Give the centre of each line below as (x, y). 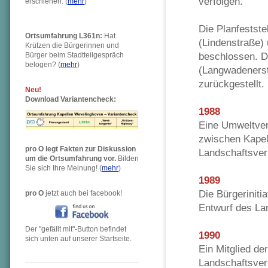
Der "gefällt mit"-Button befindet (76, 229)
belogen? (41, 65)
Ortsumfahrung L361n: (64, 36)
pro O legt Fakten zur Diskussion (80, 149)
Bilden (127, 159)
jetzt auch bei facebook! (83, 193)
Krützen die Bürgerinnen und (72, 45)
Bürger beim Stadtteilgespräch (74, 55)
